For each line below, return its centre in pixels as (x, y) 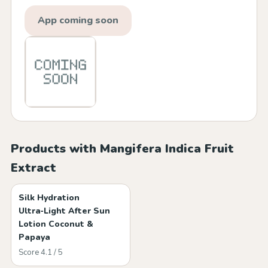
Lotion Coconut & (56, 224)
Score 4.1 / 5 (41, 252)
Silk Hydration (49, 198)
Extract (33, 168)
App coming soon (78, 20)
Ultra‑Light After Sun (64, 211)
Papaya (34, 237)
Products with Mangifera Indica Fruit (122, 149)
